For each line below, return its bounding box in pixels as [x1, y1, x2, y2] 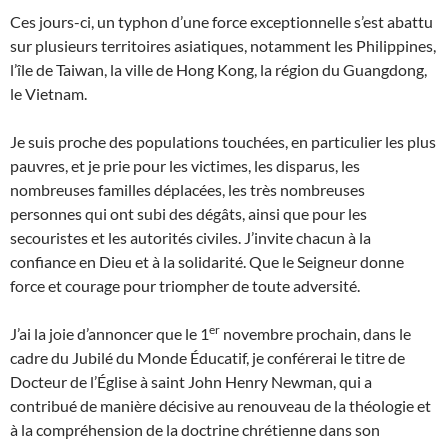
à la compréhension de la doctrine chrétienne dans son [10, 420, 380, 440]
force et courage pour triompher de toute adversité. [10, 276, 360, 296]
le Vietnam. [10, 84, 87, 104]
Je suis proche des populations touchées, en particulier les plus [10, 132, 436, 152]
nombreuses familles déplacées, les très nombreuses [10, 180, 365, 200]
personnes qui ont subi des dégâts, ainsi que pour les [10, 204, 367, 224]
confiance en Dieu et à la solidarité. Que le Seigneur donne [10, 252, 404, 272]
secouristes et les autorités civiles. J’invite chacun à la [10, 228, 371, 248]
